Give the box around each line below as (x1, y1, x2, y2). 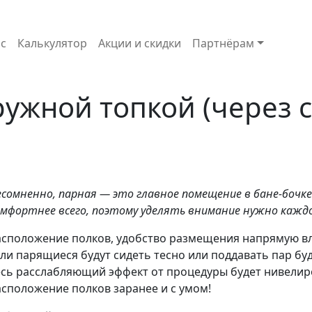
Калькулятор (17, 36, 88, 51)
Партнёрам (192, 36, 255, 51)
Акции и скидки (98, 36, 182, 51)
